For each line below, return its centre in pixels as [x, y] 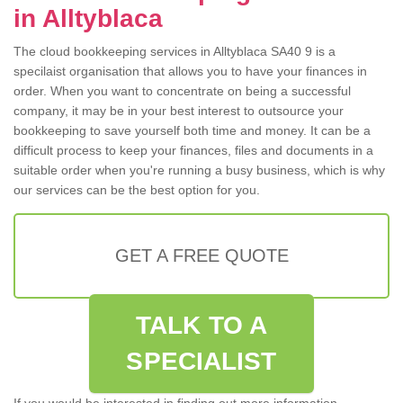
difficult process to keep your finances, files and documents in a [193, 151]
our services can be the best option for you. [137, 190]
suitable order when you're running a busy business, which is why [199, 170]
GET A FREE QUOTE [201, 256]
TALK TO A [201, 326]
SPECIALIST [201, 362]
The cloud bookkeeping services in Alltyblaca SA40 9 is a [175, 52]
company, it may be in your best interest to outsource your [179, 111]
